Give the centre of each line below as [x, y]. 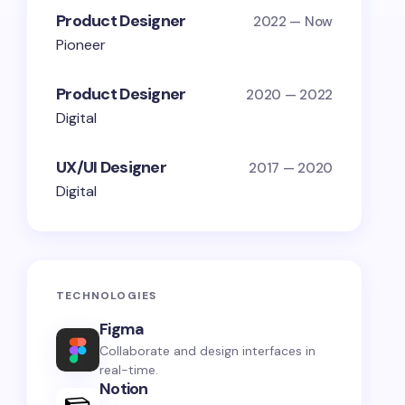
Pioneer [81, 45]
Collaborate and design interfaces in [207, 351]
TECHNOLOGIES [107, 296]
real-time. [129, 370]
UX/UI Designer [111, 167]
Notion [124, 389]
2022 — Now [292, 21]
